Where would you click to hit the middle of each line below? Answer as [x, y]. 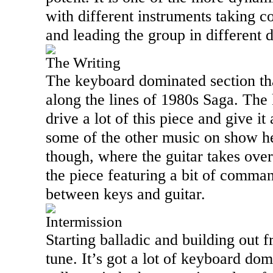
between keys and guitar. [126, 194]
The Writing [83, 62]
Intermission [84, 222]
